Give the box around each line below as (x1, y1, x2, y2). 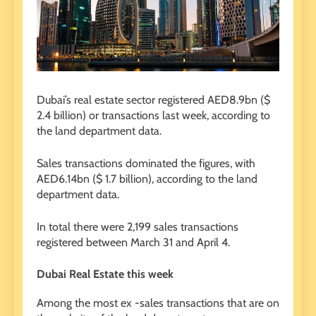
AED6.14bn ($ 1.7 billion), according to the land (37, 172, 257, 186)
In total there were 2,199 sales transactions (37, 220, 238, 234)
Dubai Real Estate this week (37, 267, 174, 281)
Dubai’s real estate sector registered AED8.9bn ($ (37, 93, 270, 107)
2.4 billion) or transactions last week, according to (37, 109, 270, 123)
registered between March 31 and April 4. (37, 236, 230, 250)
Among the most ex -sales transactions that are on (37, 296, 279, 310)
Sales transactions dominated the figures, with (37, 157, 255, 171)
